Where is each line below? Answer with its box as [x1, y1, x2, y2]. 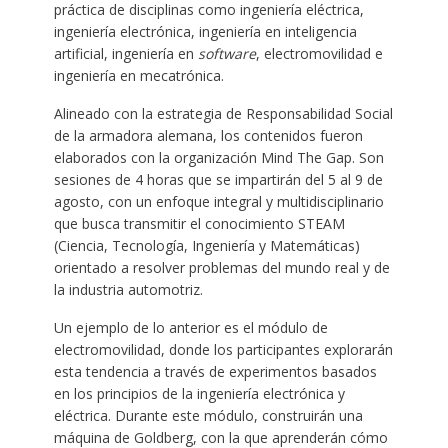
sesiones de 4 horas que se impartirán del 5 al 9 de [53, 170, 383, 190]
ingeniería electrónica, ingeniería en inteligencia [53, 22, 357, 42]
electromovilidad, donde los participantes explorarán [53, 340, 393, 360]
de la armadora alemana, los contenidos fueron [53, 126, 363, 146]
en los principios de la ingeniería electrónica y [53, 384, 345, 404]
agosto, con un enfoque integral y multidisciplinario [53, 192, 384, 212]
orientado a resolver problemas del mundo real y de [53, 258, 390, 278]
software [197, 44, 256, 64]
